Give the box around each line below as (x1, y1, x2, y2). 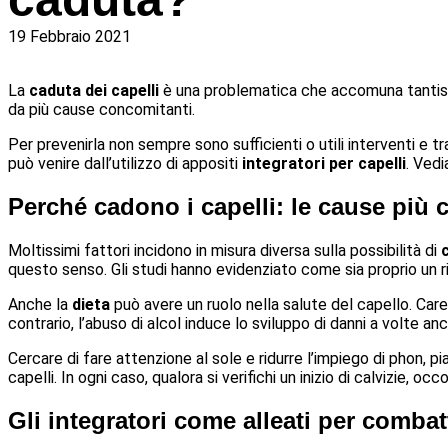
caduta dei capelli (29, 81, 159, 100)
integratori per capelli (238, 154, 406, 173)
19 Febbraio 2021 (8, 27, 131, 46)
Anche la (8, 294, 72, 314)
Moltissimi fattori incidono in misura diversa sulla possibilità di (8, 240, 441, 260)
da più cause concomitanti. (8, 100, 195, 119)
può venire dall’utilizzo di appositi (8, 154, 238, 173)
